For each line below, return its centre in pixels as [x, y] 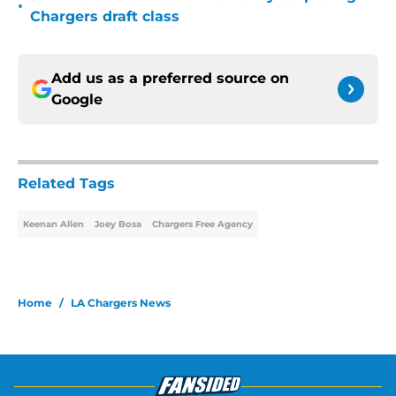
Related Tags [66, 184]
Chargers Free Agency [202, 225]
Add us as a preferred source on [170, 79]
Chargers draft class [105, 17]
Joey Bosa [118, 225]
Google [77, 100]
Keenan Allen [53, 225]
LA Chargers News [121, 303]
